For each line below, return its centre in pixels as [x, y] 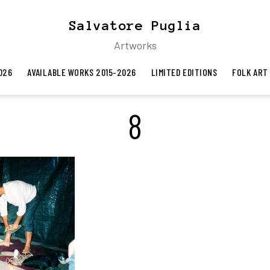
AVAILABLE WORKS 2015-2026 [82, 72]
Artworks [135, 45]
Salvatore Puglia [135, 25]
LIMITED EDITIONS [184, 72]
